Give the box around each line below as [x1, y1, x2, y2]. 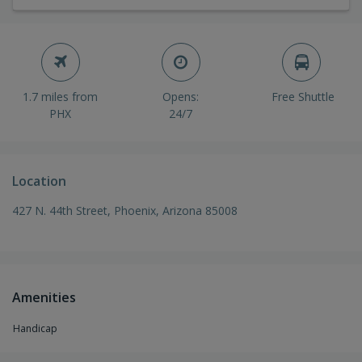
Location [12, 171, 66, 190]
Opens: [162, 88, 200, 104]
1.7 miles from [23, 88, 99, 104]
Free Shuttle [271, 88, 335, 104]
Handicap [13, 321, 57, 335]
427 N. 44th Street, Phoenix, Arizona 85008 [12, 202, 238, 218]
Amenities [12, 288, 76, 306]
